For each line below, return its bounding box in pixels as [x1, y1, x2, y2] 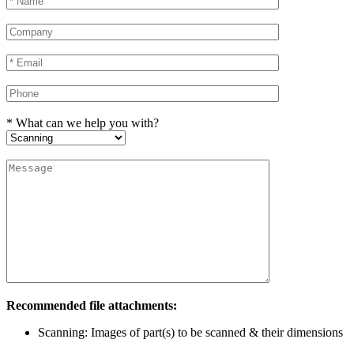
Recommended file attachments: [6, 299, 177, 313]
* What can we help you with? [6, 116, 159, 130]
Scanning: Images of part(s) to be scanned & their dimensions [38, 326, 343, 340]
